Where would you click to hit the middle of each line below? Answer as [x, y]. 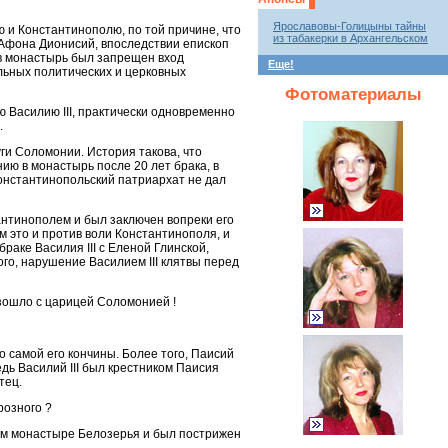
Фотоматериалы [353, 94]
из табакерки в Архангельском [350, 38]
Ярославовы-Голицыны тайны [349, 26]
